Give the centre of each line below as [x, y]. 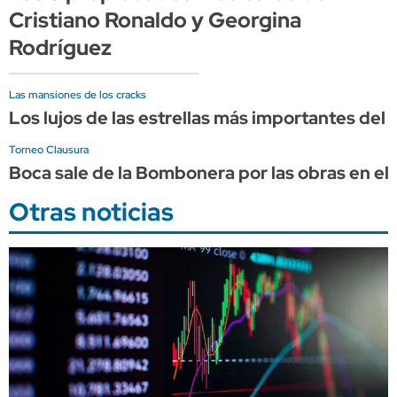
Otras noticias [91, 211]
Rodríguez [60, 47]
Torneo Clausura [49, 149]
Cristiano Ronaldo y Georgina [155, 19]
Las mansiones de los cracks [78, 94]
